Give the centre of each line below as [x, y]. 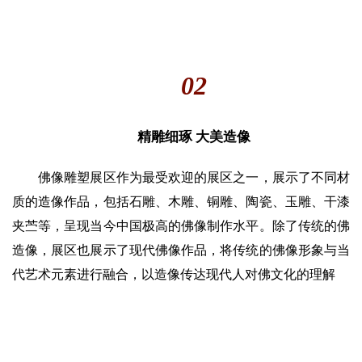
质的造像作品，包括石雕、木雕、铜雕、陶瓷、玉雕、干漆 [181, 202]
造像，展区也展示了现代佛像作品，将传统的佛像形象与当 [181, 250]
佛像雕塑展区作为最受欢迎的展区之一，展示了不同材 [194, 178]
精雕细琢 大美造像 [194, 137]
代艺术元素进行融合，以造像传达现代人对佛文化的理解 [174, 275]
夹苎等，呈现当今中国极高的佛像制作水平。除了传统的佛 [181, 226]
